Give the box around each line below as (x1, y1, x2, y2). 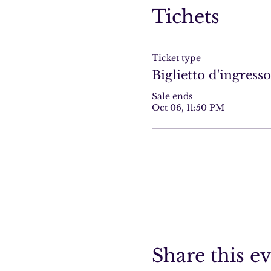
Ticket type (151, 53, 201, 64)
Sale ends (151, 91, 192, 102)
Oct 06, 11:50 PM (151, 102, 224, 113)
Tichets (151, 5, 220, 28)
